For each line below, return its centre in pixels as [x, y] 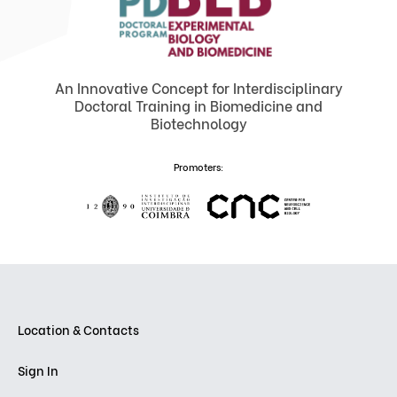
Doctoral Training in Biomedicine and [198, 105]
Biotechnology [198, 123]
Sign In [38, 370]
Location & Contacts [78, 330]
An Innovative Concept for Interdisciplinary [198, 88]
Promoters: [198, 167]
